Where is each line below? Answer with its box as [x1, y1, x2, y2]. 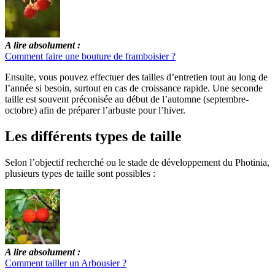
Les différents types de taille [5, 128, 182, 145]
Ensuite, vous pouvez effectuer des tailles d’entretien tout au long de [5, 72, 268, 83]
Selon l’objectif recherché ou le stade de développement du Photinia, [5, 157, 269, 168]
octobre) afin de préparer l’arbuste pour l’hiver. [5, 105, 185, 116]
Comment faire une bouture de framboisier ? [5, 51, 176, 62]
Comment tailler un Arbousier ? [5, 258, 126, 269]
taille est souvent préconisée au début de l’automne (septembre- [5, 94, 249, 105]
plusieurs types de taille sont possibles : [5, 168, 155, 179]
